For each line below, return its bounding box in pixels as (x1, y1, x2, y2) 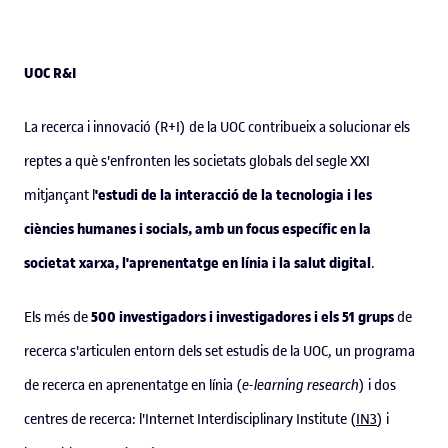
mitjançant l (24, 185, 95, 205)
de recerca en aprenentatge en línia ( (24, 375, 242, 395)
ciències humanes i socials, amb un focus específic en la (24, 218, 371, 240)
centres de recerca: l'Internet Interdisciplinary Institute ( (24, 409, 356, 429)
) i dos (359, 375, 396, 395)
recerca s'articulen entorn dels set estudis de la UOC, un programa (24, 341, 415, 361)
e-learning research (242, 375, 359, 394)
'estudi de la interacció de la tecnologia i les (95, 184, 372, 206)
